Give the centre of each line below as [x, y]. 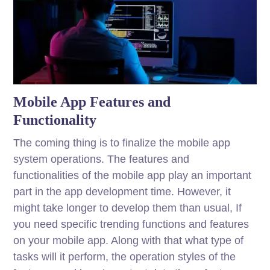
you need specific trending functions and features [131, 224]
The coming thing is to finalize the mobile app [122, 143]
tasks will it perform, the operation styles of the [125, 257]
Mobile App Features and [92, 102]
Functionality [55, 120]
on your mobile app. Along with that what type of [129, 241]
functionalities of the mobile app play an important [133, 176]
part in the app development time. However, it [122, 192]
